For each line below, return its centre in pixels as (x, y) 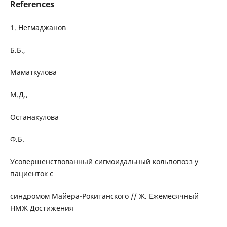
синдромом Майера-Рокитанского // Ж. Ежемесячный (104, 196)
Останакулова (34, 117)
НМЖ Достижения (42, 208)
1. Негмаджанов (38, 28)
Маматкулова (33, 72)
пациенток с (31, 174)
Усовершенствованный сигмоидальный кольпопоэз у (104, 162)
